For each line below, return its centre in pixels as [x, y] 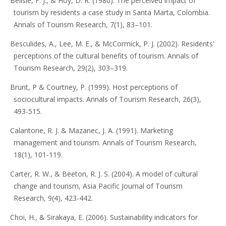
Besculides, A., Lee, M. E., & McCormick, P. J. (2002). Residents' [112, 44]
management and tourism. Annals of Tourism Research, [105, 143]
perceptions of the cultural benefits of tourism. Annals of [106, 56]
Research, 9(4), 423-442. [53, 198]
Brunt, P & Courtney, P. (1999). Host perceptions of [94, 87]
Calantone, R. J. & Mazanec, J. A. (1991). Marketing [91, 131]
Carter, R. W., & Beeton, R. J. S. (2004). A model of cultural [104, 174]
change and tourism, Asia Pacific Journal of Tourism [98, 186]
